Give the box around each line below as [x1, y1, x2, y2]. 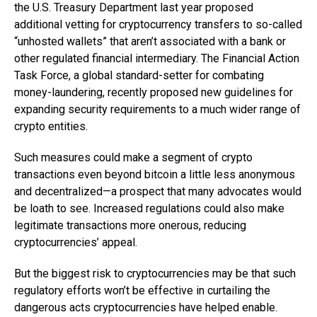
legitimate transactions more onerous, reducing [14, 219, 246, 232]
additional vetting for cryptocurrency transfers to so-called [14, 18, 302, 31]
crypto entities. [14, 120, 88, 133]
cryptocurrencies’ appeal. [14, 236, 137, 249]
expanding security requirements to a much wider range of [14, 103, 301, 116]
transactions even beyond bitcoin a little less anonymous [14, 168, 295, 181]
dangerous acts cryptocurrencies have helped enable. [14, 301, 277, 314]
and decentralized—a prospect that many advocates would [14, 185, 301, 198]
